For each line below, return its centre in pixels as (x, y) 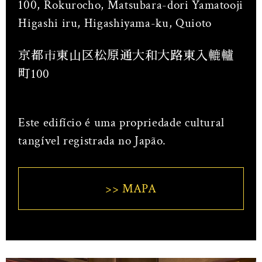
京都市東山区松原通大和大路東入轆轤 (126, 56)
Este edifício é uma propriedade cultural (121, 123)
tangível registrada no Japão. (92, 141)
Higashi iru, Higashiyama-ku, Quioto (115, 23)
